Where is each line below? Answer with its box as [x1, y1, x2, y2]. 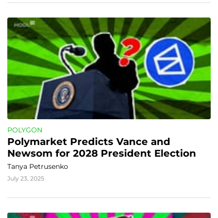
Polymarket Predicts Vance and [7, 136, 170, 147]
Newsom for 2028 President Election [7, 147, 196, 159]
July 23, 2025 [7, 175, 44, 182]
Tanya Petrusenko [7, 162, 68, 171]
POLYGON [7, 126, 42, 134]
